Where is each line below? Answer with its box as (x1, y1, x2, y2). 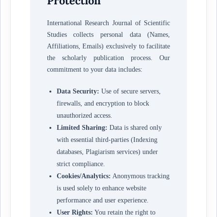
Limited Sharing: (56, 124, 108, 131)
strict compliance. (56, 160, 105, 168)
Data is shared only (107, 124, 162, 131)
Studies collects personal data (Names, (46, 31, 170, 38)
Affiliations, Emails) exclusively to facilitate (46, 42, 170, 50)
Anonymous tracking (110, 172, 170, 180)
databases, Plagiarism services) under (56, 148, 158, 155)
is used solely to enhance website (56, 184, 146, 192)
